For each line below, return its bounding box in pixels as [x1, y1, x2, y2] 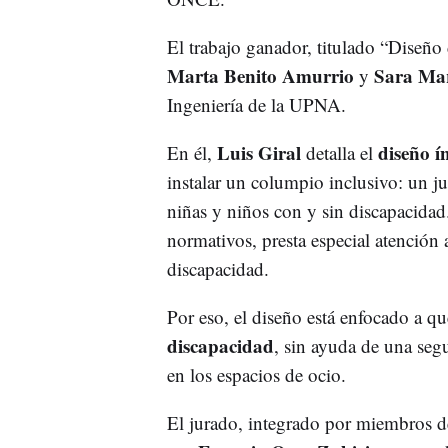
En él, [166, 139, 217, 165]
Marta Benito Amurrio [166, 61, 354, 89]
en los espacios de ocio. [166, 361, 346, 387]
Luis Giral [216, 138, 306, 166]
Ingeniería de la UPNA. [166, 91, 346, 117]
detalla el [305, 139, 378, 165]
